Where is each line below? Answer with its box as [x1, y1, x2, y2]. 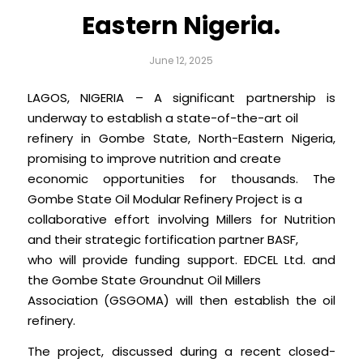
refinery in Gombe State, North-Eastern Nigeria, [27, 130, 336, 147]
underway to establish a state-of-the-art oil [27, 109, 298, 127]
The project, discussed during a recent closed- [27, 342, 336, 360]
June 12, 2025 [149, 53, 214, 68]
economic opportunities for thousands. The [27, 170, 336, 188]
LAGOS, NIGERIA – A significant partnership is [27, 89, 336, 107]
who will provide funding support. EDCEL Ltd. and [27, 251, 336, 269]
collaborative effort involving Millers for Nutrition [27, 211, 336, 228]
